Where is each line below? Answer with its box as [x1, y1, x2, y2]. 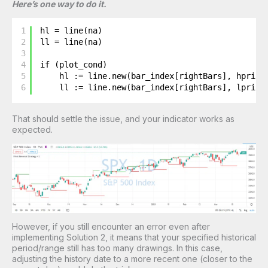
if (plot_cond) [40, 59, 108, 69]
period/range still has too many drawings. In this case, [12, 242, 223, 253]
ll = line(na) [40, 36, 103, 47]
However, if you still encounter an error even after [12, 221, 210, 232]
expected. [12, 124, 53, 135]
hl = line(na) [40, 25, 103, 35]
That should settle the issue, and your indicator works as [12, 113, 234, 124]
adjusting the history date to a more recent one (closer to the [12, 253, 252, 264]
